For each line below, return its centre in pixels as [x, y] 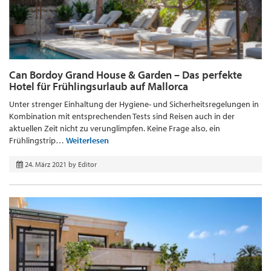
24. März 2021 [46, 165]
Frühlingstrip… [38, 141]
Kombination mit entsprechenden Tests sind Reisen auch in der [122, 116]
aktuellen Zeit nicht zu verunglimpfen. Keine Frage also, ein [115, 129]
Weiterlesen [87, 141]
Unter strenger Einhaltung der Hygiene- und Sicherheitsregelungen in [134, 104]
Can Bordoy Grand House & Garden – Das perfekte [126, 75]
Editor [87, 165]
